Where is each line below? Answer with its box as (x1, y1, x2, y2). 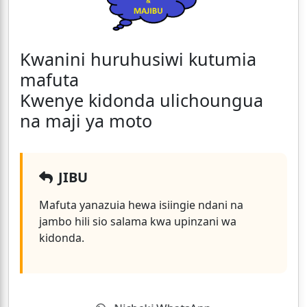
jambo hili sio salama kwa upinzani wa (39, 214, 236, 230)
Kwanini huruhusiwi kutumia (20, 47, 256, 71)
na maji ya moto (20, 109, 152, 133)
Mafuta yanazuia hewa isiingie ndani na (39, 197, 243, 213)
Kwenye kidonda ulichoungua (20, 88, 263, 112)
